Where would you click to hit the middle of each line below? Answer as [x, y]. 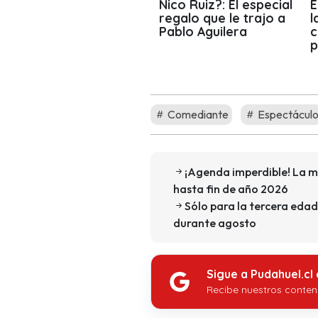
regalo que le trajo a [222, 18]
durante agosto [215, 223]
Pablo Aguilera [203, 32]
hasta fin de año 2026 [231, 188]
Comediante [197, 114]
